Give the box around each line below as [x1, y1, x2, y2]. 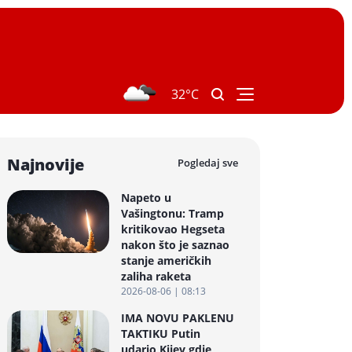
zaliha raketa [121, 268, 191, 284]
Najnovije [7, 153, 84, 175]
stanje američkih [121, 252, 211, 268]
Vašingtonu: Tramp [121, 205, 224, 221]
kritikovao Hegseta [121, 221, 225, 236]
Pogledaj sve [178, 155, 238, 170]
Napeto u [121, 189, 171, 205]
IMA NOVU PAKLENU [121, 310, 234, 325]
